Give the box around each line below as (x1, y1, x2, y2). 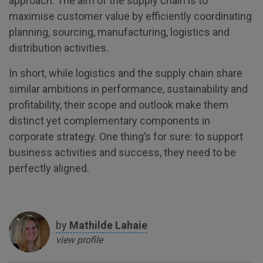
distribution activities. (9, 42, 109, 54)
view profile (56, 234, 103, 245)
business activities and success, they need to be (9, 146, 236, 159)
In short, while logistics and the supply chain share (9, 67, 242, 79)
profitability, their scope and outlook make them (9, 99, 228, 111)
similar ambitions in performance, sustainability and (9, 83, 248, 95)
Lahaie (115, 219, 147, 231)
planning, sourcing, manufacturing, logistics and (9, 26, 230, 38)
